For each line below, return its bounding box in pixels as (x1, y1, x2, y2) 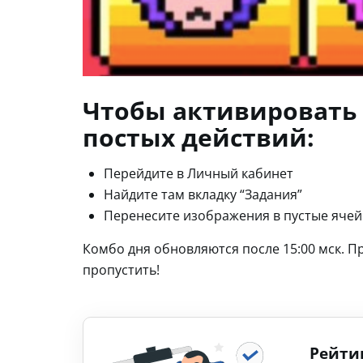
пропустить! (83, 260, 160, 279)
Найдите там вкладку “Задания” (104, 185, 302, 203)
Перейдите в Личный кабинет (104, 164, 293, 182)
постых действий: (83, 120, 314, 154)
